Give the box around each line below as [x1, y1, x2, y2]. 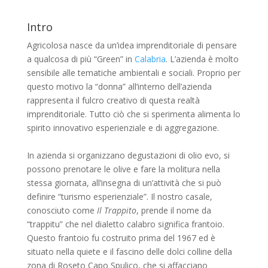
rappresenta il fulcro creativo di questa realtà [26, 94, 200, 106]
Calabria [134, 53, 166, 65]
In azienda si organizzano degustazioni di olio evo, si [26, 149, 230, 161]
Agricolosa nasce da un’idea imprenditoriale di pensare [26, 39, 237, 51]
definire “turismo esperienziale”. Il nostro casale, [26, 190, 212, 202]
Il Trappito [96, 204, 136, 216]
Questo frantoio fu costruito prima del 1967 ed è [26, 232, 215, 243]
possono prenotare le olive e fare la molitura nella [26, 163, 220, 175]
